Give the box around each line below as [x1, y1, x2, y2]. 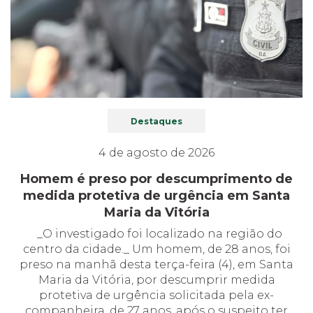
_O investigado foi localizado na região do [31, 227, 282, 241]
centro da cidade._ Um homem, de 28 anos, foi [22, 242, 291, 256]
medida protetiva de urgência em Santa [23, 188, 290, 204]
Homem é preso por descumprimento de [20, 171, 293, 187]
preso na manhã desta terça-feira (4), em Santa [20, 258, 293, 272]
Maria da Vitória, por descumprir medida [38, 273, 275, 287]
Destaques [131, 116, 182, 127]
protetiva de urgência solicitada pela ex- [39, 289, 274, 303]
